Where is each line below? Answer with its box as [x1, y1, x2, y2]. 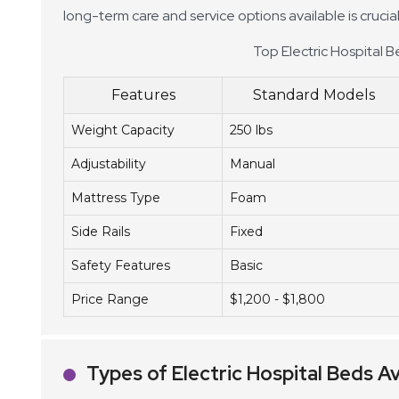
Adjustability [71, 156, 146, 172]
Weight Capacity [71, 122, 175, 138]
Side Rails [71, 224, 130, 240]
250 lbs [230, 122, 273, 138]
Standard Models [253, 86, 375, 103]
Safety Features [71, 257, 170, 273]
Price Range [71, 291, 149, 307]
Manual [230, 156, 275, 172]
